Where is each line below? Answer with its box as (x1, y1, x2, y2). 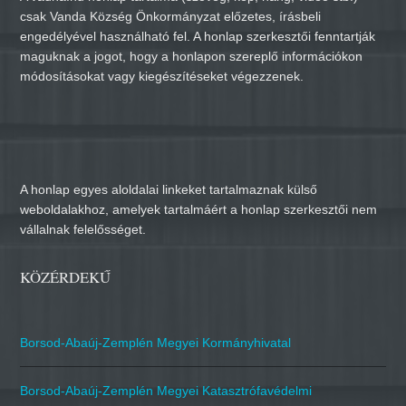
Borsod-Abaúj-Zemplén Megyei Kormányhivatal (20, 335, 292, 351)
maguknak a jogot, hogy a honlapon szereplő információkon (20, 49, 363, 64)
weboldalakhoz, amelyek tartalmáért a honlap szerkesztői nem (20, 202, 378, 217)
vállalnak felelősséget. (20, 222, 147, 237)
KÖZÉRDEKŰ (20, 266, 111, 288)
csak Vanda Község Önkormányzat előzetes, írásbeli (20, 9, 322, 24)
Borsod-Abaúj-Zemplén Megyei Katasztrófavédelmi (20, 383, 313, 399)
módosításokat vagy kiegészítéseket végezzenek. (20, 69, 304, 84)
